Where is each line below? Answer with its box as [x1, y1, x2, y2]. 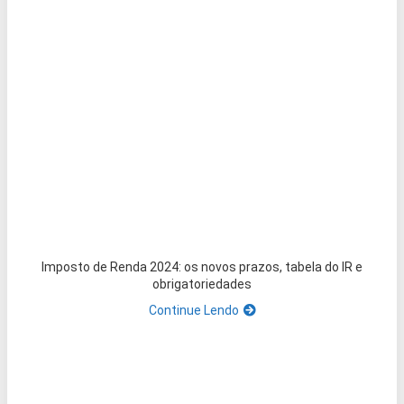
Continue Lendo [148, 303, 239, 318]
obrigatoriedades [152, 277, 252, 292]
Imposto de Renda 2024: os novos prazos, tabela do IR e [41, 260, 363, 275]
